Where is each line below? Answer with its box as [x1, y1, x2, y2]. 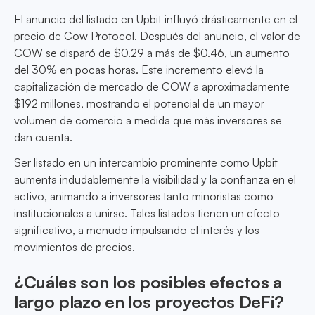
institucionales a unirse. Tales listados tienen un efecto [14, 206, 280, 221]
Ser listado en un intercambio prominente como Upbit [14, 155, 278, 170]
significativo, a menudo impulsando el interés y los [14, 223, 259, 238]
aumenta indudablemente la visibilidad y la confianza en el [14, 172, 296, 187]
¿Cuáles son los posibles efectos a [14, 271, 283, 293]
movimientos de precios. [14, 240, 135, 255]
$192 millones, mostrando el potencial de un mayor [14, 96, 264, 111]
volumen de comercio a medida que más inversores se [14, 113, 282, 128]
